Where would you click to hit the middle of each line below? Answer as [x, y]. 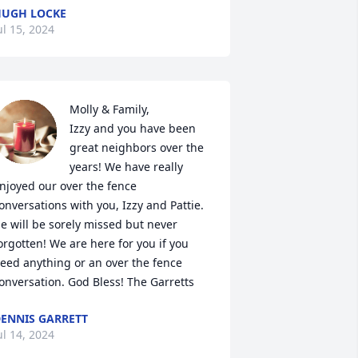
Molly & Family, [109, 109]
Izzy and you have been [132, 128]
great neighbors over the [136, 147]
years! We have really [126, 167]
